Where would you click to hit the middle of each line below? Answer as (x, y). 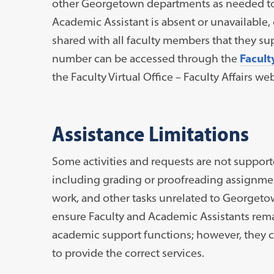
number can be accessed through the (146, 58)
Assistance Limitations (152, 133)
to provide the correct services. (128, 253)
